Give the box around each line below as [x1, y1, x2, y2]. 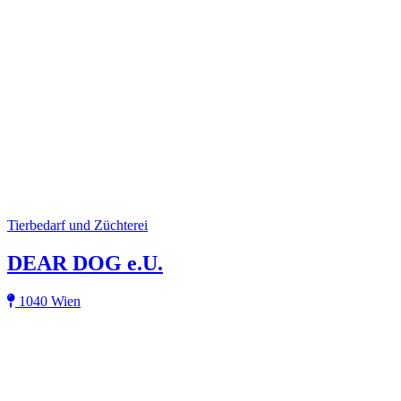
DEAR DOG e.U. [7, 252, 163, 276]
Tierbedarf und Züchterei [7, 218, 148, 234]
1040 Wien [15, 294, 81, 310]
